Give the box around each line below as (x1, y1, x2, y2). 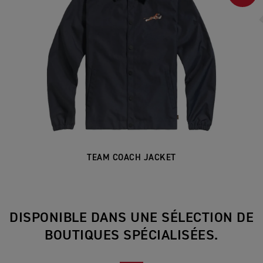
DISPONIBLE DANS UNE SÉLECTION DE (9, 211, 254, 225)
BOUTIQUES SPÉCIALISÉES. (45, 228, 218, 243)
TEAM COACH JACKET (87, 153, 176, 163)
